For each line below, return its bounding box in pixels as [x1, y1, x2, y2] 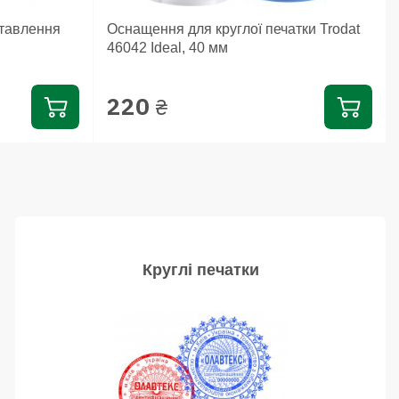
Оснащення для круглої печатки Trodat [107, 20, 361, 37]
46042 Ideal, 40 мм [107, 39, 229, 55]
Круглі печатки [142, 260, 259, 279]
